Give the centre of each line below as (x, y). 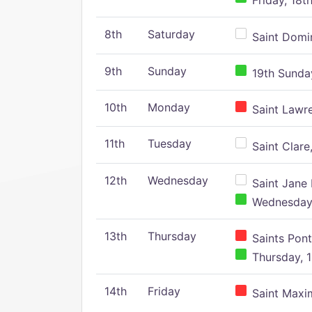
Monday (169, 107)
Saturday (171, 34)
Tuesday (170, 143)
